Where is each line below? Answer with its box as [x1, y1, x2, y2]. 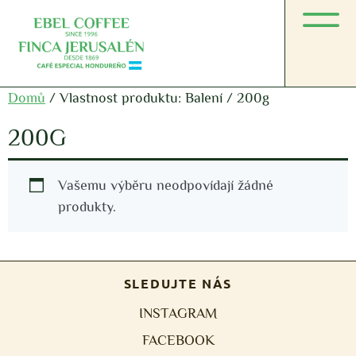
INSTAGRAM [139, 305, 217, 321]
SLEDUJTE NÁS [123, 275, 233, 292]
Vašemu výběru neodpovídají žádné [58, 177, 273, 193]
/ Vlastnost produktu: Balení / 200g [45, 90, 269, 106]
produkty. [58, 199, 116, 215]
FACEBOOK [141, 332, 215, 348]
